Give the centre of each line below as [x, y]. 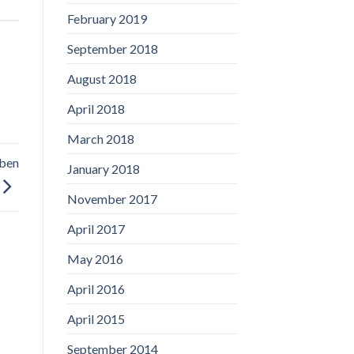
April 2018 [96, 108]
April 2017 [96, 228]
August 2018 [102, 78]
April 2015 [96, 318]
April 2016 [96, 288]
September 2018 [112, 48]
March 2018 [100, 138]
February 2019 [107, 18]
